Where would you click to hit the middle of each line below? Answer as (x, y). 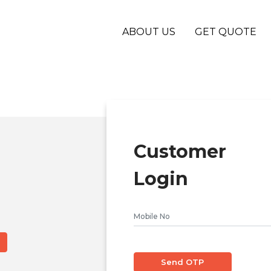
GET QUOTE (226, 32)
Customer (180, 151)
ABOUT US (149, 32)
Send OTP (183, 262)
